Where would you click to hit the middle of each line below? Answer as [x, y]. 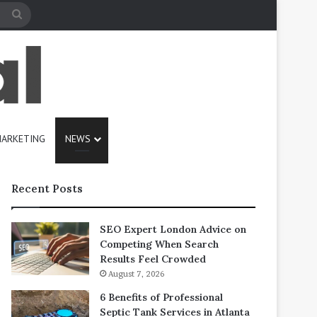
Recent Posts [47, 189]
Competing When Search [159, 244]
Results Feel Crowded [153, 259]
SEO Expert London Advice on [173, 229]
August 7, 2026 [136, 274]
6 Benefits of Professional [161, 297]
